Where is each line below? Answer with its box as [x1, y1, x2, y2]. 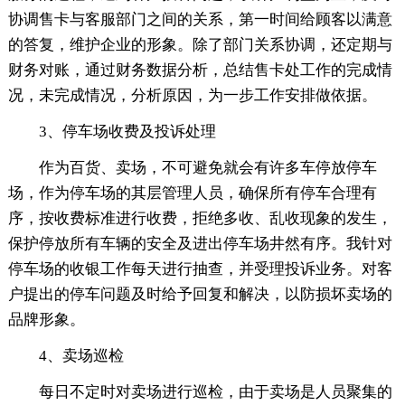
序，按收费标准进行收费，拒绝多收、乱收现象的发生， [7, 209, 392, 227]
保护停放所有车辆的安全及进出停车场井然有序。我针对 [7, 234, 392, 252]
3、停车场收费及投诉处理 [38, 122, 216, 140]
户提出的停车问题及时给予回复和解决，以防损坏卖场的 [7, 285, 392, 303]
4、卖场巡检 [38, 346, 124, 364]
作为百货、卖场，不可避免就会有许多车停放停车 [38, 158, 377, 176]
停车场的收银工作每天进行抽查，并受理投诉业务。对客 [7, 259, 392, 278]
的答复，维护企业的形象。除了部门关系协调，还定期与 [7, 35, 392, 53]
